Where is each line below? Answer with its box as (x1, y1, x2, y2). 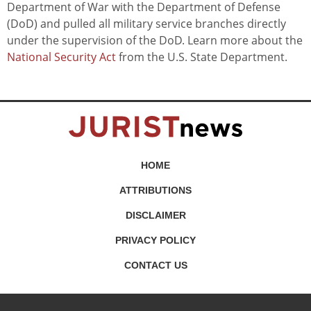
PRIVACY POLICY (115, 235, 196, 246)
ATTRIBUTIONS (119, 185, 192, 196)
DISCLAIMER (125, 210, 186, 221)
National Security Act (7, 49, 119, 65)
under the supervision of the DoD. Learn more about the (7, 33, 303, 49)
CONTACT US (124, 260, 187, 271)
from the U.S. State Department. (119, 49, 287, 65)
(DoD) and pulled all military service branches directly (7, 16, 286, 32)
